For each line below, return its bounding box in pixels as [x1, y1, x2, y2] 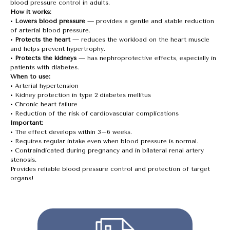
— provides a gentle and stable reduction [85, 17, 214, 25]
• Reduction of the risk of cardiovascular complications [10, 110, 179, 117]
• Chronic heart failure [10, 101, 78, 108]
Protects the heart [15, 36, 70, 43]
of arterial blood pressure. [10, 27, 90, 34]
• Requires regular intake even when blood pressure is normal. [10, 138, 198, 145]
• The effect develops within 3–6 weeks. [10, 128, 132, 136]
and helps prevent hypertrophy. [10, 45, 105, 52]
